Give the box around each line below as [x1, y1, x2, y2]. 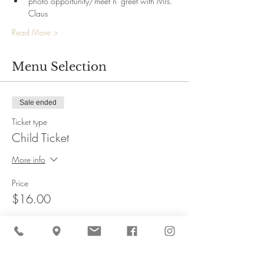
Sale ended [19, 98, 57, 107]
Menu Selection [12, 60, 107, 74]
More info [12, 153, 45, 165]
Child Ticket [12, 130, 69, 146]
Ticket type [12, 116, 47, 127]
